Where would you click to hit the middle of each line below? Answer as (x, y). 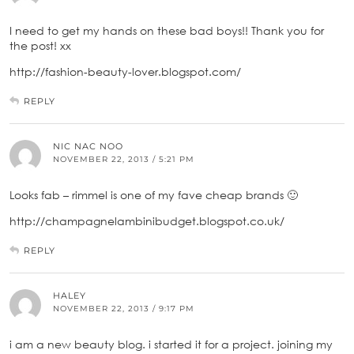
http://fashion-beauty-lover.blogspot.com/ (125, 71)
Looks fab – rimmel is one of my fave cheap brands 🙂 (154, 194)
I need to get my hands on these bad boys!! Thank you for (167, 30)
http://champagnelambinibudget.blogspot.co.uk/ (147, 220)
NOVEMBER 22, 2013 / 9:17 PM (124, 308)
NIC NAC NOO (88, 146)
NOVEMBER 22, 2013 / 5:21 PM (124, 159)
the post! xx (40, 45)
